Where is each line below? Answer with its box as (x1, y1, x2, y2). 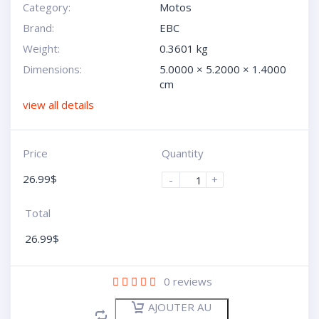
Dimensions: (22, 62, 82, 76)
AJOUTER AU (148, 300, 211, 314)
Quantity (162, 146, 204, 160)
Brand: (22, 21, 54, 35)
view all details (22, 98, 94, 112)
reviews (169, 274, 212, 288)
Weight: (22, 41, 60, 56)
